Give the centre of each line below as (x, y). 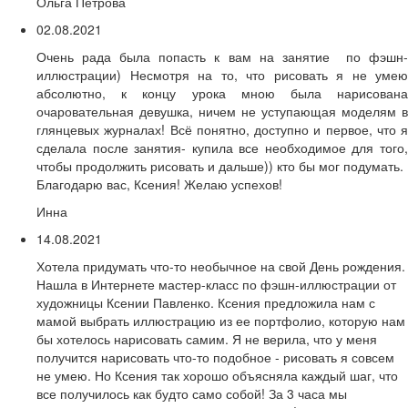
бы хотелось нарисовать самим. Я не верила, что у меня (207, 339)
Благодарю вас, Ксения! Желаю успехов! (159, 184)
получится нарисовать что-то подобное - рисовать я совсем (215, 357)
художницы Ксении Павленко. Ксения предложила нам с (206, 303)
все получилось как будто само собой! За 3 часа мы (192, 394)
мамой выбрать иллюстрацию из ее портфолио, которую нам (221, 321)
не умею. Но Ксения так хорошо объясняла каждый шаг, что (217, 376)
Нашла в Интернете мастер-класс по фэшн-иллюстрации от (216, 285)
